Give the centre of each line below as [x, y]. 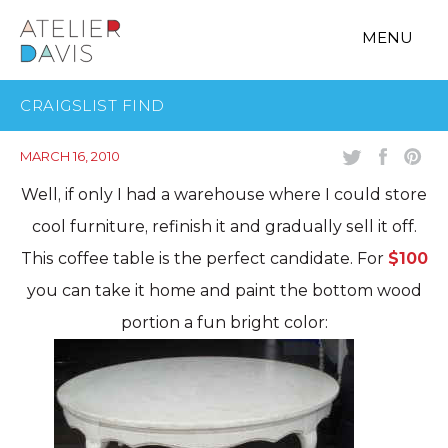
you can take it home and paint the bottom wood [224, 290]
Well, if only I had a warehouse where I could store [224, 194]
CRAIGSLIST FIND [92, 105]
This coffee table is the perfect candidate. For [204, 258]
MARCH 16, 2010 [70, 156]
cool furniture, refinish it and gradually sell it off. [224, 226]
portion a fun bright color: [224, 322]
